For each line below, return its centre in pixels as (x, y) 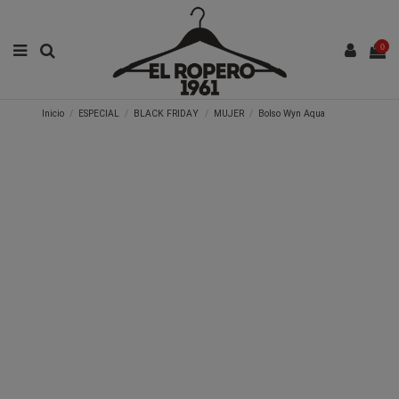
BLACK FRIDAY (167, 114)
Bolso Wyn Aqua (291, 114)
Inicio (53, 114)
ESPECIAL (99, 114)
